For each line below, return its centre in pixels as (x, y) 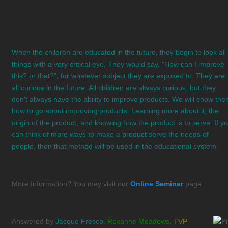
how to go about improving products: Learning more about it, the (115, 111)
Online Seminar (157, 183)
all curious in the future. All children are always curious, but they (114, 87)
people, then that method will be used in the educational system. (115, 146)
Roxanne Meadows (138, 221)
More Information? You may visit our (71, 183)
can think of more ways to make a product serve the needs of (110, 134)
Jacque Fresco (79, 221)
